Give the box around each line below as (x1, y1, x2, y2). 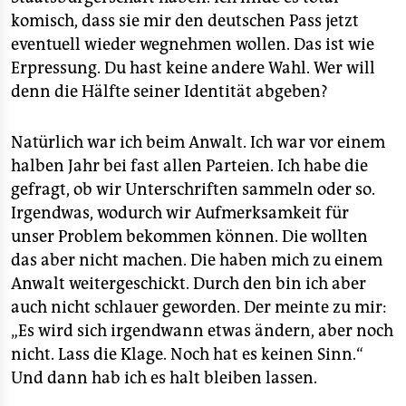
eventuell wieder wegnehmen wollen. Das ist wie (11, 34, 374, 54)
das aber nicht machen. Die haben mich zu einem (11, 250, 382, 270)
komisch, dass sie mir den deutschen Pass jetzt (11, 11, 359, 31)
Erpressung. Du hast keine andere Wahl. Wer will (11, 58, 375, 78)
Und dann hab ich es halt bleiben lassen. (11, 368, 317, 388)
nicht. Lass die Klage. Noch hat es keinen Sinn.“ (11, 344, 363, 364)
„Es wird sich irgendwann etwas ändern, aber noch (11, 321, 393, 341)
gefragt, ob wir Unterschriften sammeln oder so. (11, 179, 375, 199)
